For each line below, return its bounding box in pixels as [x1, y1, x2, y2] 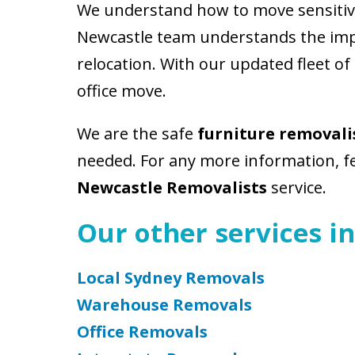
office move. [77, 80, 166, 101]
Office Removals [77, 321, 208, 342]
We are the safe [77, 123, 197, 144]
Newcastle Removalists [77, 177, 267, 198]
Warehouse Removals [77, 294, 252, 315]
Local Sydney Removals [77, 267, 265, 288]
